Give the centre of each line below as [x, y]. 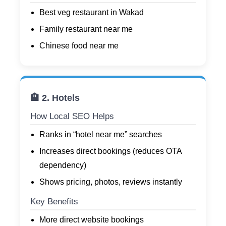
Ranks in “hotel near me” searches [101, 135]
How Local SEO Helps [72, 117]
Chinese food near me [79, 46]
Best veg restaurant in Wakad [92, 13]
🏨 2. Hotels [55, 98]
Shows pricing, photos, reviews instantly [111, 182]
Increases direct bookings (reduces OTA [110, 151]
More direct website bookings [92, 220]
